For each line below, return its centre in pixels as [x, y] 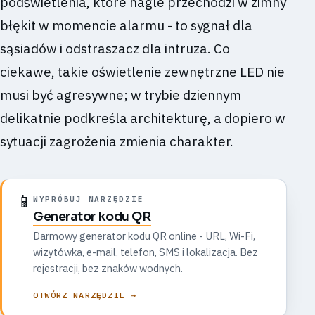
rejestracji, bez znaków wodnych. [108, 269]
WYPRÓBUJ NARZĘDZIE [89, 199]
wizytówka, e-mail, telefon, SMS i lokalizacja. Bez [146, 252]
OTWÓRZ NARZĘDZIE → [85, 295]
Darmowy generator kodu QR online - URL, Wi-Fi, [144, 236]
